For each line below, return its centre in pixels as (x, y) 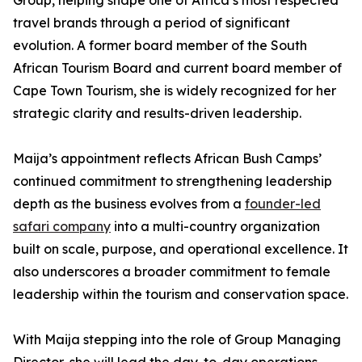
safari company (62, 227)
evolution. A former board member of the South (160, 46)
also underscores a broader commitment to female (172, 272)
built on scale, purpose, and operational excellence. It (181, 249)
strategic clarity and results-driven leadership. (157, 114)
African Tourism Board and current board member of (177, 68)
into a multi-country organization (215, 227)
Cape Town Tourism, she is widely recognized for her (175, 91)
